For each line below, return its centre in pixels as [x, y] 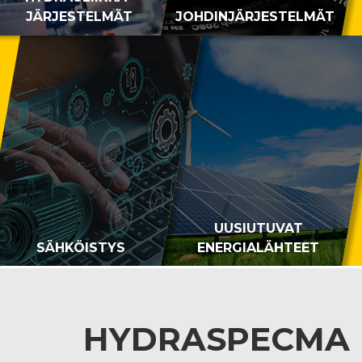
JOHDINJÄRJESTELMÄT [255, 16]
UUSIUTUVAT [258, 228]
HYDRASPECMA [217, 339]
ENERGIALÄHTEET [259, 247]
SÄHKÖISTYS [80, 247]
